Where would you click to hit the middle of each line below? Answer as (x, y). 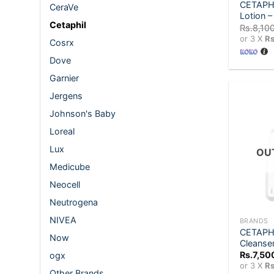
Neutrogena (74, 202)
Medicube (70, 167)
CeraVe (64, 7)
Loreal (62, 131)
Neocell (65, 185)
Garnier (64, 78)
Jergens (66, 96)
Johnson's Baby (83, 114)
